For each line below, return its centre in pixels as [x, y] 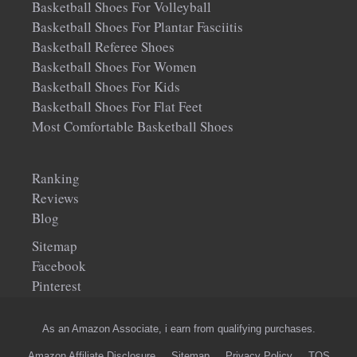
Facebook [59, 266]
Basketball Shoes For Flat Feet [117, 107]
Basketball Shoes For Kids [106, 87]
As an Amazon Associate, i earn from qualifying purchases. [178, 329]
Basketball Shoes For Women [114, 67]
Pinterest [57, 286]
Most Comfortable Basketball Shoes [133, 127]
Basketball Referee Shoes [103, 47]
